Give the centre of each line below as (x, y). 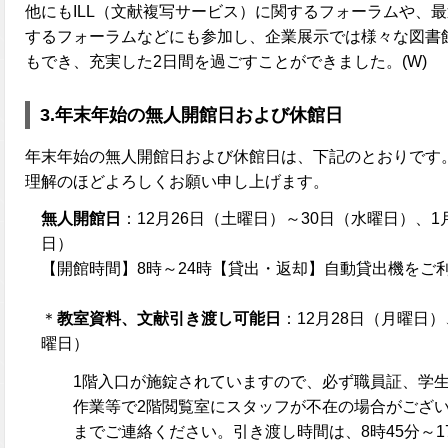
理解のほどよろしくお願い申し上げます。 (177, 181)
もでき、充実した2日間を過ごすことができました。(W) (226, 62)
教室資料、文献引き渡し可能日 (169, 319)
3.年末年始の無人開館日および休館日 (191, 115)
